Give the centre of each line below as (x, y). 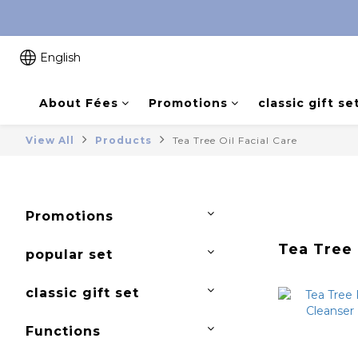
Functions (63, 331)
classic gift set (82, 293)
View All (50, 140)
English (60, 58)
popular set (69, 255)
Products (123, 140)
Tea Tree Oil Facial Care (235, 140)
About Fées (78, 103)
